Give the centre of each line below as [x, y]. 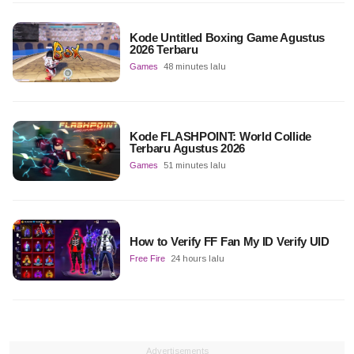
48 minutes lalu [194, 66]
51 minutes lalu [194, 166]
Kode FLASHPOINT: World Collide [220, 137]
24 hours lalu [197, 259]
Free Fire [147, 259]
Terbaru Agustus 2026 [187, 149]
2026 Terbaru [164, 49]
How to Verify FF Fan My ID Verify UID [229, 242]
